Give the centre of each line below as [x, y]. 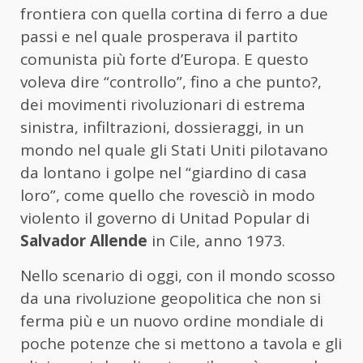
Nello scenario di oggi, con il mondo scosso [178, 276]
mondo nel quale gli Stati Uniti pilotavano [174, 150]
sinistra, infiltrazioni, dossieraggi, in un [162, 128]
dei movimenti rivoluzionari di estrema [163, 105]
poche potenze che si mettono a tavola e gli [181, 344]
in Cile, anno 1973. [216, 241]
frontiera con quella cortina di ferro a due [174, 14]
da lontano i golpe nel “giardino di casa [164, 173]
